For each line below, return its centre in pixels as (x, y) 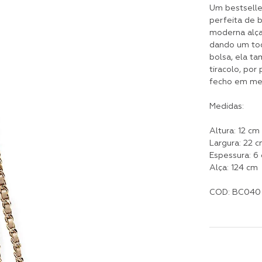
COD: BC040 (235, 192)
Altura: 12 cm (234, 131)
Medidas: (226, 106)
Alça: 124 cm (233, 168)
